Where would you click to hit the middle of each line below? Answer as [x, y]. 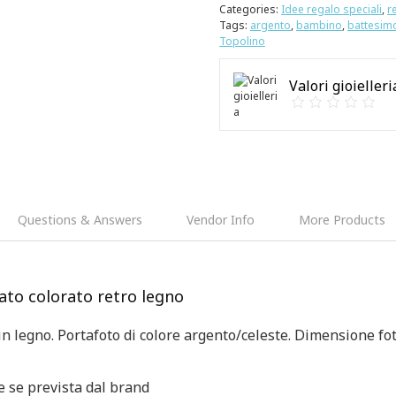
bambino [319, 25]
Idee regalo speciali [331, 9]
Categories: [250, 9]
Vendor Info [221, 220]
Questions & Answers [80, 220]
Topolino [242, 41]
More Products [342, 220]
